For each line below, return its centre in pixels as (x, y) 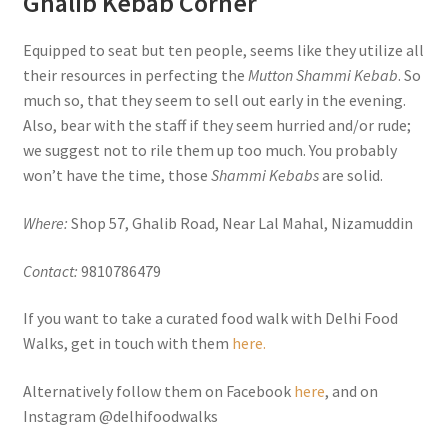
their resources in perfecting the (135, 75)
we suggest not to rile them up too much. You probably (209, 150)
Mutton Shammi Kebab (322, 75)
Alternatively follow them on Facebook (158, 390)
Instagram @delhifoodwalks (120, 415)
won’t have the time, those (116, 175)
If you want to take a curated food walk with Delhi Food (210, 318)
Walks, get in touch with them (127, 343)
